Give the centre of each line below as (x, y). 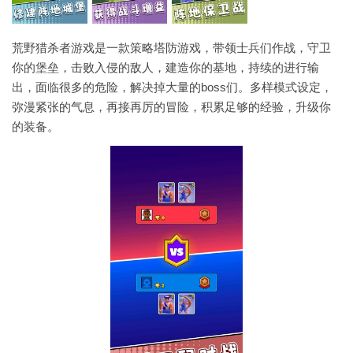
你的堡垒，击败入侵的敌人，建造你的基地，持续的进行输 (165, 67)
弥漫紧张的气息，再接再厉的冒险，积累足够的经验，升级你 (171, 107)
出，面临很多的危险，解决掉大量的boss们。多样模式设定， (172, 87)
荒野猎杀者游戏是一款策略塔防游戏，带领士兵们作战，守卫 (171, 48)
